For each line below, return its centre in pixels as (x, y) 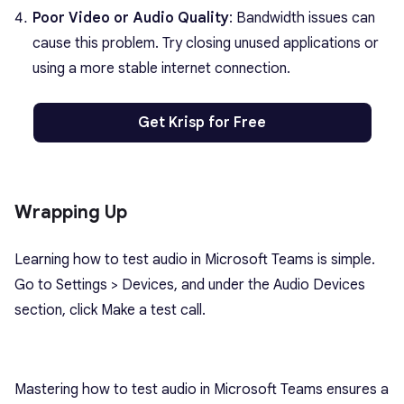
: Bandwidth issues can (302, 18)
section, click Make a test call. (110, 310)
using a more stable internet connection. (161, 68)
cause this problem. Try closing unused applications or (206, 43)
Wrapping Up (71, 212)
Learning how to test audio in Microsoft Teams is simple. (195, 259)
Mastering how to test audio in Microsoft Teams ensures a (202, 389)
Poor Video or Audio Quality (131, 18)
